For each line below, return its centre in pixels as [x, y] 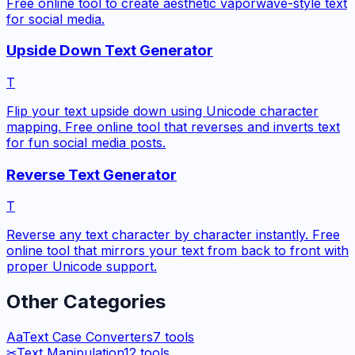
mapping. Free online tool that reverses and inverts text [173, 126]
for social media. [55, 19]
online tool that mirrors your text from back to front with [177, 251]
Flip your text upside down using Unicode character [162, 111]
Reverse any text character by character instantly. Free [173, 235]
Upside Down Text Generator [110, 51]
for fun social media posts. [86, 142]
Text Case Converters [88, 337]
